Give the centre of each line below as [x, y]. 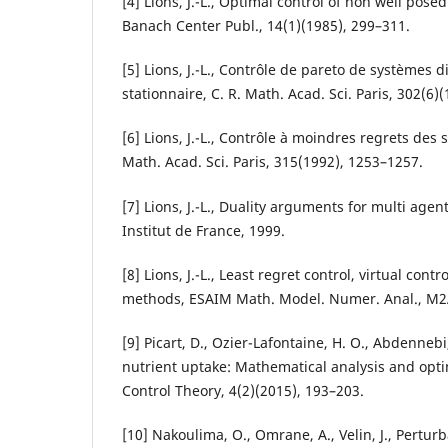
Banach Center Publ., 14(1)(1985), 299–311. [266, 26]
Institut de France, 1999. [203, 230]
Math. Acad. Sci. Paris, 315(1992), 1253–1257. [272, 162]
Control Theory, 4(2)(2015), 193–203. [243, 390]
